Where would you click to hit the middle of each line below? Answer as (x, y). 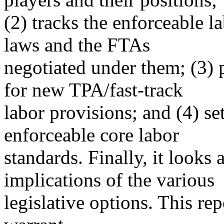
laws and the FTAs (77, 45)
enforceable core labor (91, 135)
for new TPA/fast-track (93, 90)
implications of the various (109, 180)
